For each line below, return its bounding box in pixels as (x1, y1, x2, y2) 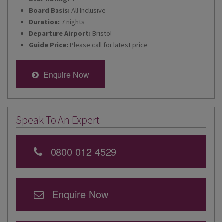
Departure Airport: (28, 28, 92, 38)
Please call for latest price (69, 40, 148, 49)
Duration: (28, 17, 61, 26)
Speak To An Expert (16, 112, 100, 127)
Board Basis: (28, 5, 71, 15)
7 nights (61, 17, 85, 26)
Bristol (92, 28, 111, 38)
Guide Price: (28, 40, 70, 49)
